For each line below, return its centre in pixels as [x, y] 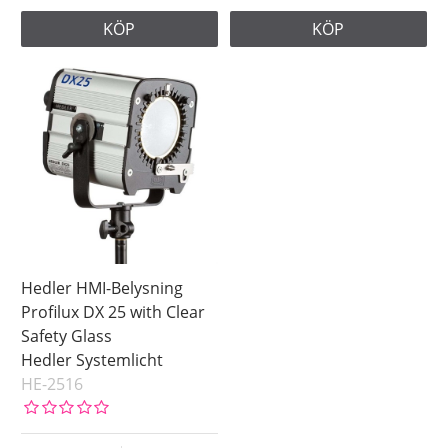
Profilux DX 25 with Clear [113, 312]
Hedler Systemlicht [92, 360]
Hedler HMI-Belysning [102, 288]
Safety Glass [67, 336]
